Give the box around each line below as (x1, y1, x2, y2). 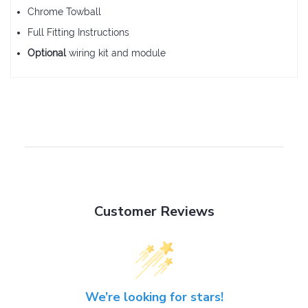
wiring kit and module (66, 47, 166, 58)
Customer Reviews (93, 201, 214, 221)
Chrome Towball (27, 5, 101, 17)
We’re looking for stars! (85, 288, 223, 305)
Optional (27, 47, 66, 58)
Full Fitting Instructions (27, 26, 129, 38)
